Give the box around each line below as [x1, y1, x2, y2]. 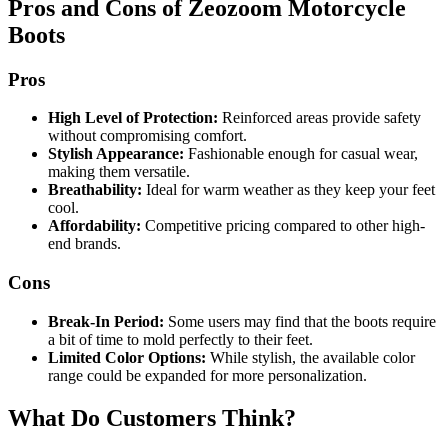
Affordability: [48, 217, 141, 235]
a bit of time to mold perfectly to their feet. [48, 330, 313, 348]
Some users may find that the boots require [164, 312, 436, 330]
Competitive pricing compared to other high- [141, 217, 425, 235]
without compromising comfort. [48, 127, 247, 145]
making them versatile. [48, 163, 190, 181]
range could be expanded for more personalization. [48, 366, 367, 384]
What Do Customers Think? [8, 404, 296, 431]
